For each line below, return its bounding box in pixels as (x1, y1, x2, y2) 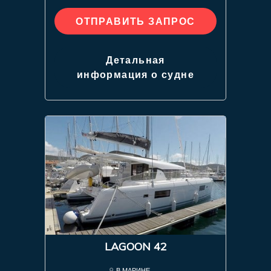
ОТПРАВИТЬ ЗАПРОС (76, 15, 195, 27)
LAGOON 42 (104, 239, 167, 253)
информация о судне (76, 68, 195, 80)
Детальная (106, 53, 165, 66)
